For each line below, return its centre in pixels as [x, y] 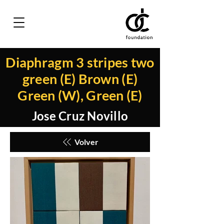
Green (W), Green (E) [80, 95]
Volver [86, 142]
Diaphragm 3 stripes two [80, 62]
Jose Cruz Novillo [80, 116]
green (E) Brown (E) [80, 79]
